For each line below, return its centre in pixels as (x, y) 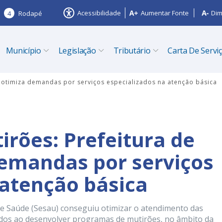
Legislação (77, 51)
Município (23, 51)
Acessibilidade (99, 13)
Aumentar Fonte (165, 13)
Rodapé (30, 13)
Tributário (132, 51)
